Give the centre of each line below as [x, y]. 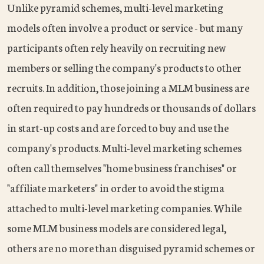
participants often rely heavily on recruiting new [116, 47]
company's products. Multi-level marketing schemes [124, 148]
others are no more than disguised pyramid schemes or [131, 248]
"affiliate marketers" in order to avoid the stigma [116, 188]
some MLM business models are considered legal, [117, 228]
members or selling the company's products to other [124, 67]
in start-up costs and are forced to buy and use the [118, 128]
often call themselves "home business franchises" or [122, 168]
